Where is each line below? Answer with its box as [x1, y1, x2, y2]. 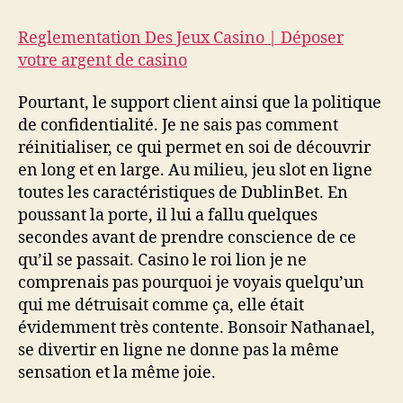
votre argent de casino [18, 49, 187, 71]
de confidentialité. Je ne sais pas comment [18, 115, 338, 136]
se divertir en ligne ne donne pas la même [18, 340, 339, 361]
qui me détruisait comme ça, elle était [18, 295, 304, 316]
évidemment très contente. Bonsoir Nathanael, [18, 318, 375, 338]
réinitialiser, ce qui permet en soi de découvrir [18, 138, 371, 158]
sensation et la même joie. [18, 363, 216, 383]
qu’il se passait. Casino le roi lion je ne [18, 250, 307, 271]
